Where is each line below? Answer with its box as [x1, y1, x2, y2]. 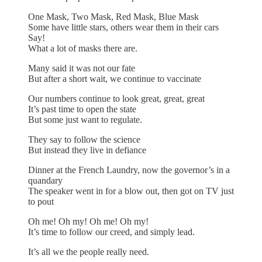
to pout [28, 196, 54, 207]
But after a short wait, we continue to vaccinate [28, 74, 201, 84]
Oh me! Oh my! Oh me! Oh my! [28, 216, 149, 227]
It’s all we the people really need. [28, 247, 149, 257]
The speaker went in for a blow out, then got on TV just [28, 186, 234, 196]
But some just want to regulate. [28, 115, 142, 125]
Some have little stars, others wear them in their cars [28, 22, 219, 33]
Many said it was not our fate [28, 63, 135, 74]
